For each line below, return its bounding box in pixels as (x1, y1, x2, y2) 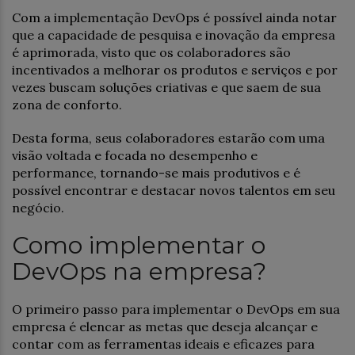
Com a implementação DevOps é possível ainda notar (12, 9, 337, 25)
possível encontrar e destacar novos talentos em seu (12, 181, 335, 198)
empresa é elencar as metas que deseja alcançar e (12, 318, 318, 334)
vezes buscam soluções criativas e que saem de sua (12, 78, 321, 95)
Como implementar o (12, 230, 265, 260)
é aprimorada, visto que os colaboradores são (12, 44, 291, 60)
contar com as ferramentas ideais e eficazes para (12, 335, 315, 352)
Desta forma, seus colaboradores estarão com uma (12, 129, 325, 146)
